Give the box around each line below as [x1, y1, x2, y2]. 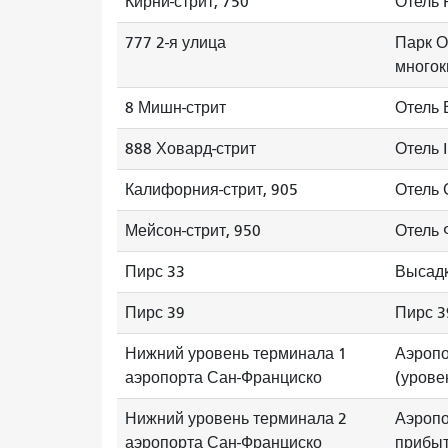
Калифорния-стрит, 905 [125, 181, 298, 199]
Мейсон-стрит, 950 [125, 222, 261, 240]
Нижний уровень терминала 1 [125, 345, 347, 363]
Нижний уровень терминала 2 [125, 410, 347, 428]
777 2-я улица [125, 34, 226, 52]
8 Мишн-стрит [125, 99, 226, 117]
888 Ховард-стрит [125, 140, 256, 158]
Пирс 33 [125, 263, 185, 281]
